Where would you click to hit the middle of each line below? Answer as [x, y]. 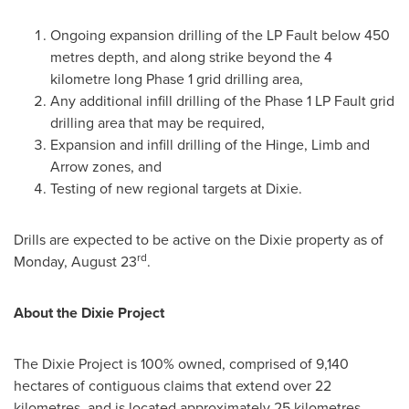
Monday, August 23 [75, 262]
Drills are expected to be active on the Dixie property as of [199, 240]
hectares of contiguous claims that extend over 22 [173, 386]
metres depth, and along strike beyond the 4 [191, 57]
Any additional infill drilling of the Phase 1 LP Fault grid [222, 101]
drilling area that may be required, [157, 123]
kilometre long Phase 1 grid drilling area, [177, 79]
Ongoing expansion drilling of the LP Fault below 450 [220, 35]
